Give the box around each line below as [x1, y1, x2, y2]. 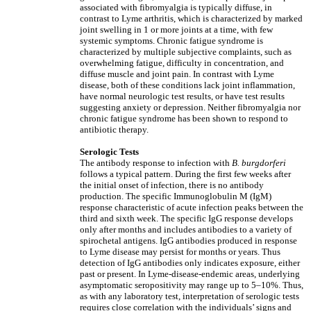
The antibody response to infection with [80, 158, 232, 168]
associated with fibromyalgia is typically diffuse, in [80, 2, 272, 12]
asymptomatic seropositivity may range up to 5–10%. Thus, [80, 280, 303, 290]
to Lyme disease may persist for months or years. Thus [80, 246, 280, 257]
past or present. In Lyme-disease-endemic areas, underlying [80, 269, 300, 279]
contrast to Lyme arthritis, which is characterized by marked [80, 13, 303, 24]
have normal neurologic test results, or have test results [80, 91, 285, 101]
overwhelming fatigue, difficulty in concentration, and [80, 58, 284, 68]
